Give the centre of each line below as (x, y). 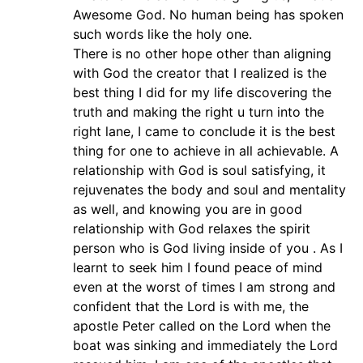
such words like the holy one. (162, 34)
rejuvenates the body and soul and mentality (209, 190)
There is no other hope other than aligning (202, 54)
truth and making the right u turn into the (199, 112)
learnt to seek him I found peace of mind (198, 268)
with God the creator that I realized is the (200, 73)
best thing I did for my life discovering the (202, 93)
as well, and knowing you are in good (188, 209)
